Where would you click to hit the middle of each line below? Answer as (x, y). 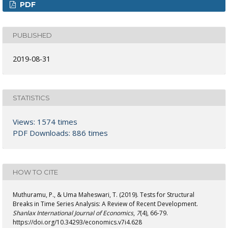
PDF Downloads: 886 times (60, 133)
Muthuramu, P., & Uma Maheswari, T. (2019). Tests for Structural (104, 195)
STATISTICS (31, 97)
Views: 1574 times (45, 122)
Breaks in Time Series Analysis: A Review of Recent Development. (105, 204)
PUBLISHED (32, 35)
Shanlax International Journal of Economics (73, 213)
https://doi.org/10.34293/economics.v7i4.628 (77, 222)
